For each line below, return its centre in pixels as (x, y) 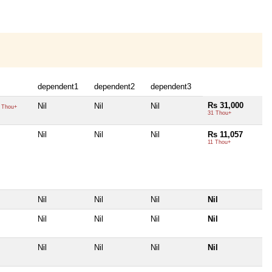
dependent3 (171, 86)
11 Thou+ (219, 142)
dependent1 (58, 86)
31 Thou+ (219, 113)
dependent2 (114, 86)
